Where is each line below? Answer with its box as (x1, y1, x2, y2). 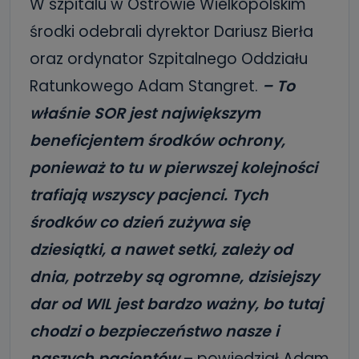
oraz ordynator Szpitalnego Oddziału (30, 48, 308, 70)
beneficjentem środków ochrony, (30, 130, 285, 151)
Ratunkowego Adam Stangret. (30, 75, 262, 97)
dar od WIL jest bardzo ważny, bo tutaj (30, 293, 323, 315)
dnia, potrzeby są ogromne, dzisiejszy (30, 266, 319, 288)
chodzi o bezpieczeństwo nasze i (30, 321, 279, 342)
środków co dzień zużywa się (30, 212, 250, 233)
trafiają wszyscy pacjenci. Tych (30, 184, 268, 206)
